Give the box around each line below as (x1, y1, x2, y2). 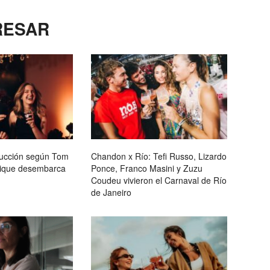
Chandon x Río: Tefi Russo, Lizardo (91, 150, 227, 163)
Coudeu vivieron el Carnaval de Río (91, 174, 227, 187)
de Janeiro (91, 186, 131, 199)
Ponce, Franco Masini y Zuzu (91, 162, 202, 175)
